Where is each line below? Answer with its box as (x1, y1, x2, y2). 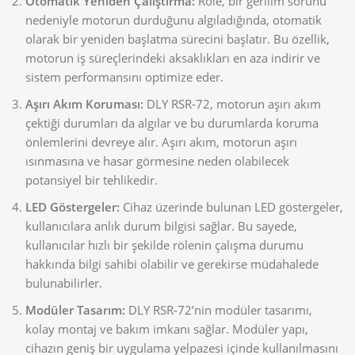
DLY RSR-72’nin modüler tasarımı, (125, 302, 312, 319)
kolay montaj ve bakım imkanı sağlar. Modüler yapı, (25, 321, 308, 338)
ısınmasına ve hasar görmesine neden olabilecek (25, 153, 289, 170)
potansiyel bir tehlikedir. (25, 172, 158, 189)
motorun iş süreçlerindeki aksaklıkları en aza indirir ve (25, 50, 320, 67)
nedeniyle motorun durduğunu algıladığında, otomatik (25, 12, 322, 29)
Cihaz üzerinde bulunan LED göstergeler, (120, 199, 343, 216)
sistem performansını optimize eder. (25, 69, 223, 86)
